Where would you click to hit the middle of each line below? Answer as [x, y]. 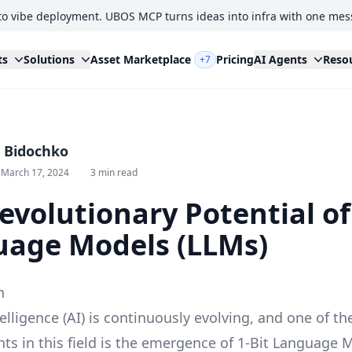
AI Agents [280, 59]
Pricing [235, 59]
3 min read [114, 172]
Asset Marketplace [140, 59]
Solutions [49, 59]
